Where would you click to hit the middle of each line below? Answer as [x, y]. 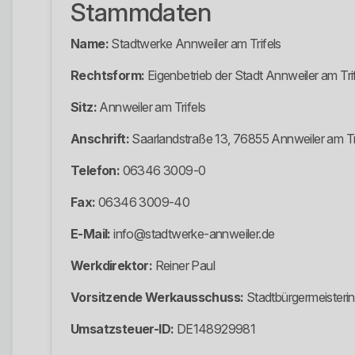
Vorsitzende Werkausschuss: [157, 298]
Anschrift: [100, 139]
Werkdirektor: [112, 266]
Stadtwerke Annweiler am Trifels [195, 44]
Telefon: [95, 171]
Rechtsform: [108, 76]
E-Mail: [91, 234]
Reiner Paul [184, 266]
